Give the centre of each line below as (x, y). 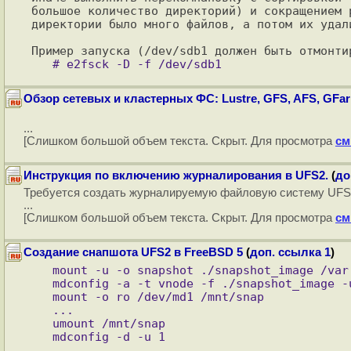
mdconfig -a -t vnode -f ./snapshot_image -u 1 (42, 283)
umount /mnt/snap (42, 323)
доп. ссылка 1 (290, 252)
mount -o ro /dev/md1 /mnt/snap (42, 297)
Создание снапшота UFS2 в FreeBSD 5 (133, 252)
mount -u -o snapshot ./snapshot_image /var (42, 270)
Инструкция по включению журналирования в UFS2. (176, 175)
